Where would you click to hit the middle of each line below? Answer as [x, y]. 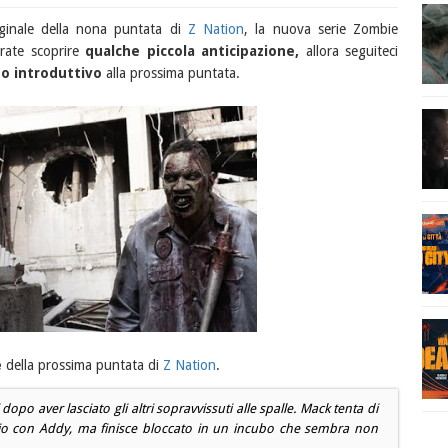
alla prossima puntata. [170, 73]
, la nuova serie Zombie [321, 29]
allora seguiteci [349, 51]
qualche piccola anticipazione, [192, 51]
